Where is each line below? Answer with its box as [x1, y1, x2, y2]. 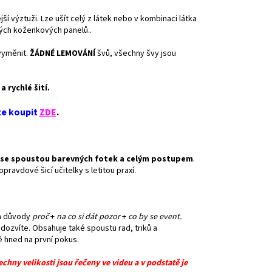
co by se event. [128, 210, 182, 223]
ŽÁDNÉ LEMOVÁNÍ [30, 47, 95, 59]
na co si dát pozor [56, 210, 120, 223]
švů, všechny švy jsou [95, 47, 176, 59]
